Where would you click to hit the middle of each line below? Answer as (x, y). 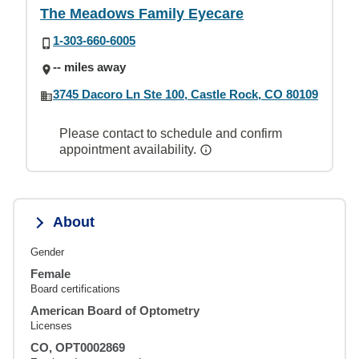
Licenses (51, 325)
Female (50, 273)
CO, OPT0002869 (78, 347)
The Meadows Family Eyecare (142, 14)
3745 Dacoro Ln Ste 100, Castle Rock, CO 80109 (186, 94)
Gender (47, 252)
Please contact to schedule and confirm (171, 133)
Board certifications (75, 288)
